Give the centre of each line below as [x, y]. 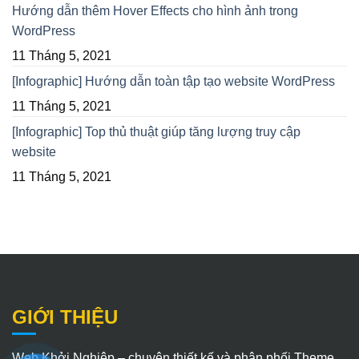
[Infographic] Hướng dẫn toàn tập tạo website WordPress [173, 81]
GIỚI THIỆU [65, 317]
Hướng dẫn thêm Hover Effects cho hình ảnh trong [155, 10]
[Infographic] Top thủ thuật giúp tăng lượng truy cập [156, 131]
